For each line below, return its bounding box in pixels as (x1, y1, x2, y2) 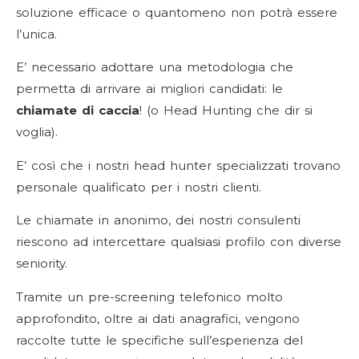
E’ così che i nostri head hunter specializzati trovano (16, 157, 341, 173)
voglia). (16, 124, 58, 140)
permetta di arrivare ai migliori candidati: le (16, 81, 283, 97)
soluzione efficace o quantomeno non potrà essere (16, 4, 337, 20)
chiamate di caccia (16, 103, 139, 119)
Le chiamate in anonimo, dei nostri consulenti (16, 212, 301, 228)
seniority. (16, 256, 67, 272)
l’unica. (16, 26, 57, 42)
